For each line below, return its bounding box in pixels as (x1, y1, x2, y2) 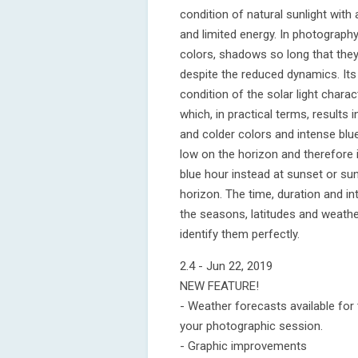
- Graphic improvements (180, 339, 307, 353)
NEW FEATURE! (180, 279, 259, 293)
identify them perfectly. (180, 227, 300, 241)
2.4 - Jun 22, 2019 (180, 259, 272, 273)
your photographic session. (180, 319, 323, 333)
